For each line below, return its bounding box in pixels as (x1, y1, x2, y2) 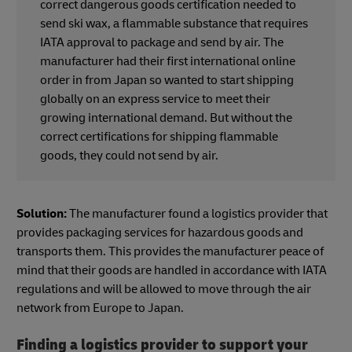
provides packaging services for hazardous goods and (16, 224, 303, 240)
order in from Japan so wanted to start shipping (40, 71, 294, 88)
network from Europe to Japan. (16, 299, 186, 316)
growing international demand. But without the (40, 109, 292, 126)
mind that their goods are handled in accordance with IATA (16, 262, 327, 278)
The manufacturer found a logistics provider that (67, 205, 328, 222)
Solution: (16, 205, 67, 222)
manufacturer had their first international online (40, 53, 295, 69)
